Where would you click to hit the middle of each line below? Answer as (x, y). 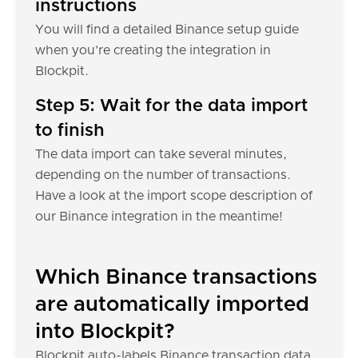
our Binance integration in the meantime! (159, 217)
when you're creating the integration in (153, 50)
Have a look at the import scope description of (174, 196)
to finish (70, 131)
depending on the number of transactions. (163, 175)
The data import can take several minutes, (161, 154)
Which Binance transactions (176, 277)
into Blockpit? (105, 332)
